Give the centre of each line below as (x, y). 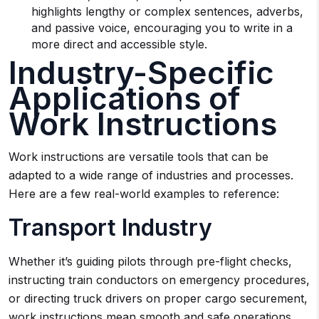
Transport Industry (110, 228)
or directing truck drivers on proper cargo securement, (158, 298)
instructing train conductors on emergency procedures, (159, 280)
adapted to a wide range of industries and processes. (151, 175)
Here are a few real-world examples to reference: (144, 194)
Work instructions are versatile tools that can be (138, 157)
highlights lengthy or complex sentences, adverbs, (167, 11)
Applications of (125, 98)
